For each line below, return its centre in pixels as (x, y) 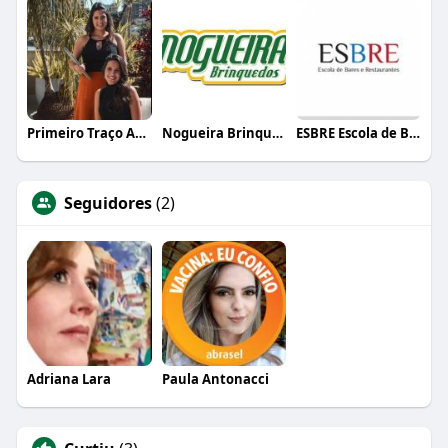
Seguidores (107, 203)
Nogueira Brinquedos (277, 133)
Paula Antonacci (215, 379)
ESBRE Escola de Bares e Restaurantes (415, 133)
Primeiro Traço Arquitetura (140, 133)
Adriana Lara (68, 379)
